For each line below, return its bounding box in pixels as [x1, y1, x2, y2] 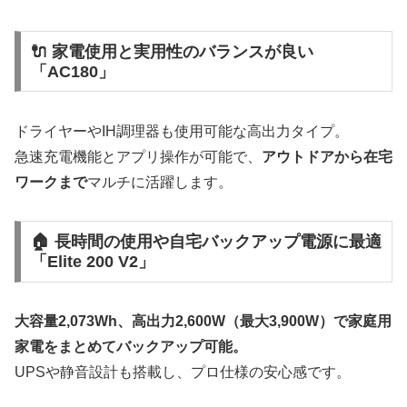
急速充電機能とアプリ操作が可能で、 [15, 148, 262, 164]
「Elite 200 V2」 [30, 253, 154, 272]
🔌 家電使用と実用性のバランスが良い [30, 42, 313, 61]
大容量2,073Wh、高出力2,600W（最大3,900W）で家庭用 [15, 313, 392, 330]
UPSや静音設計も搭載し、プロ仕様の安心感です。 [15, 364, 351, 381]
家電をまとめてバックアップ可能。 [15, 339, 247, 355]
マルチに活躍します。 [87, 174, 233, 190]
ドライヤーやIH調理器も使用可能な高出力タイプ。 [15, 123, 349, 139]
